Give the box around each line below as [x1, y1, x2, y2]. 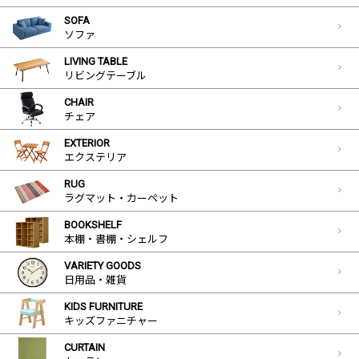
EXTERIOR [64, 136, 110, 149]
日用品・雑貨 [64, 273, 127, 286]
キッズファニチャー [64, 314, 158, 327]
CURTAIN [64, 341, 105, 353]
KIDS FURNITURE [64, 300, 143, 313]
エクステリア [64, 151, 127, 163]
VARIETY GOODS [64, 259, 141, 272]
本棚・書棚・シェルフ [64, 232, 168, 245]
